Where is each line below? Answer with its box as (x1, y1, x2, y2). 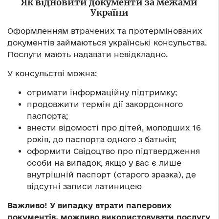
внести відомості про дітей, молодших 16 (27, 123, 201, 132)
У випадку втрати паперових (50, 201, 172, 210)
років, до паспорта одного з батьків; (27, 135, 176, 144)
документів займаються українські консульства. (7, 38, 207, 47)
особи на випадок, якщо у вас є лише (27, 158, 181, 168)
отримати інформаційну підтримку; (27, 88, 177, 97)
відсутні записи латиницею (27, 182, 142, 191)
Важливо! (7, 201, 50, 210)
